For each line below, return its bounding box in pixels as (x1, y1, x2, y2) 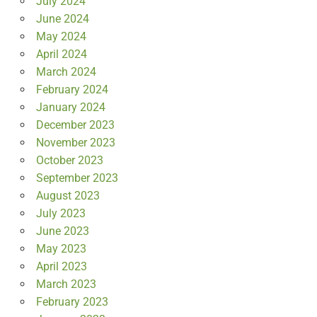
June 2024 (35, 11, 89, 25)
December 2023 (35, 117, 115, 132)
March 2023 (35, 277, 96, 291)
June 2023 (35, 224, 89, 238)
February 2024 (35, 82, 108, 96)
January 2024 (35, 100, 105, 114)
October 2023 (35, 153, 103, 167)
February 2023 (35, 294, 108, 309)
